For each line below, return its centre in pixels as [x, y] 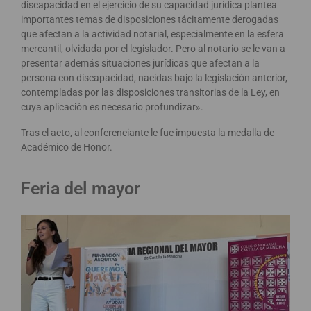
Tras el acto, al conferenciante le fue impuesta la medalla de [148, 133]
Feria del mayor [81, 189]
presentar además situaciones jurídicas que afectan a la [140, 64]
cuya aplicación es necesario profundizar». [112, 107]
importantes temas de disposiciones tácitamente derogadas [150, 20]
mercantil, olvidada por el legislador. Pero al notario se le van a [153, 49]
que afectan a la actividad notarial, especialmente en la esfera [152, 34]
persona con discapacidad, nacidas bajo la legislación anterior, [154, 78]
